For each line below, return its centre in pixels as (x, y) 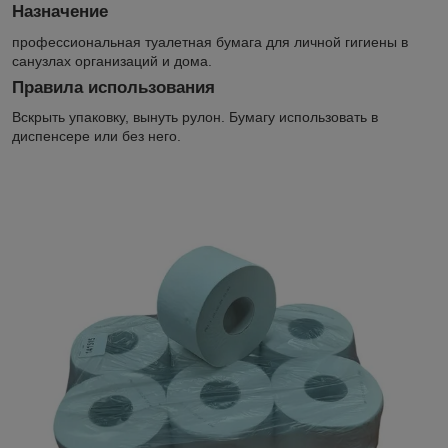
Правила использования (113, 87)
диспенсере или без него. (96, 136)
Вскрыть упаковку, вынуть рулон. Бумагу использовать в (195, 117)
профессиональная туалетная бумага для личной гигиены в (210, 41)
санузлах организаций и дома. (112, 60)
